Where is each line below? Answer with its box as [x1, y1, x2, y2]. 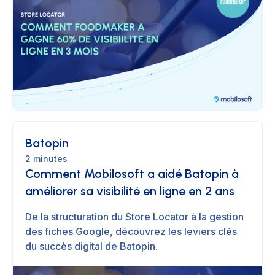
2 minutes [25, 153, 68, 164]
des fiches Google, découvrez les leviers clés [25, 225, 237, 238]
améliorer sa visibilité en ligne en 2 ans [25, 183, 234, 198]
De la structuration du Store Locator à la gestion [25, 210, 244, 223]
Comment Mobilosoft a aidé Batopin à [25, 166, 239, 181]
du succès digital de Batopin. [25, 239, 158, 252]
